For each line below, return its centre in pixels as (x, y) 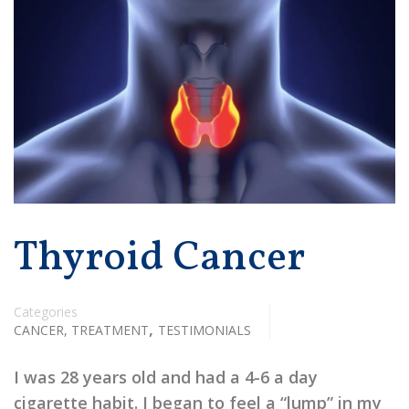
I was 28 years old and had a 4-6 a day (166, 378)
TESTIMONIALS (204, 330)
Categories (46, 312)
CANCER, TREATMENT (81, 330)
